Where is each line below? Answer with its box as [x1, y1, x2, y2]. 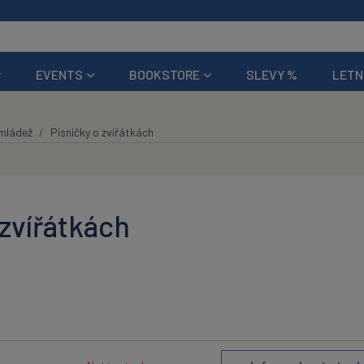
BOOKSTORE [129, 66, 201, 82]
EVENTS [35, 66, 83, 82]
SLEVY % [246, 66, 298, 82]
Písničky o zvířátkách [50, 124, 154, 139]
